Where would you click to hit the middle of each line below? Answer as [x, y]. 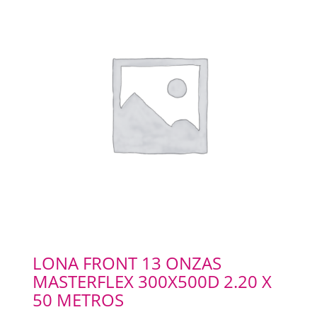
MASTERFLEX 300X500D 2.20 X [152, 282]
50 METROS [78, 300]
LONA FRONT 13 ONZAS [127, 263]
